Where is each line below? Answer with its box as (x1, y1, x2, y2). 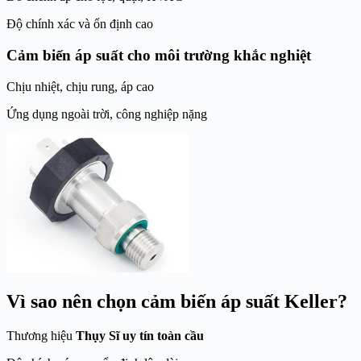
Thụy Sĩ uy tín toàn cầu (76, 329, 204, 343)
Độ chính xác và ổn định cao (6, 17, 153, 31)
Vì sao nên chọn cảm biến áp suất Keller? (6, 291, 347, 313)
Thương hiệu (6, 329, 76, 343)
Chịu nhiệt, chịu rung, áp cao (6, 79, 154, 93)
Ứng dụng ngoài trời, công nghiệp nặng (6, 106, 207, 121)
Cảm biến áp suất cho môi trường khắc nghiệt (6, 46, 311, 64)
